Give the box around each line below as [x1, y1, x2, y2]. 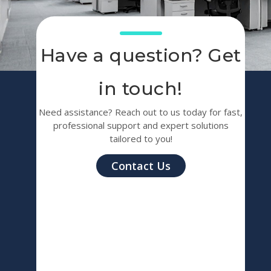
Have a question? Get [40, 44, 241, 67]
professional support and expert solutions [53, 119, 229, 132]
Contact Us [111, 158, 171, 173]
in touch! [99, 77, 183, 100]
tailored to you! [109, 132, 172, 145]
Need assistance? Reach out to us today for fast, [39, 106, 243, 119]
